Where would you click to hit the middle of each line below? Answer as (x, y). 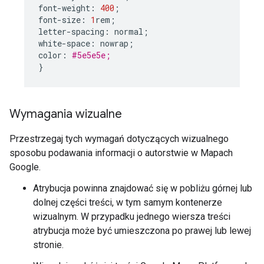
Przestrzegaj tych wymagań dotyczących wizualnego (119, 138)
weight (76, 8)
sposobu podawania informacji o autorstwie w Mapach (121, 153)
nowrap (114, 43)
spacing (88, 31)
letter (52, 31)
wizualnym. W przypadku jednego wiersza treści (132, 216)
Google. (25, 167)
